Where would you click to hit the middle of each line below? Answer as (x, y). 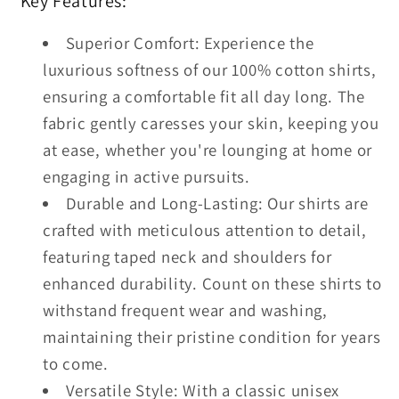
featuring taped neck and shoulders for (187, 256)
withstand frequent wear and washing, (185, 309)
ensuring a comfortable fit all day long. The (204, 96)
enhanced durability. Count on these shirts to (212, 283)
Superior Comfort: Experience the (190, 42)
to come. (75, 363)
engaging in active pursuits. (146, 176)
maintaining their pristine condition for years (212, 336)
